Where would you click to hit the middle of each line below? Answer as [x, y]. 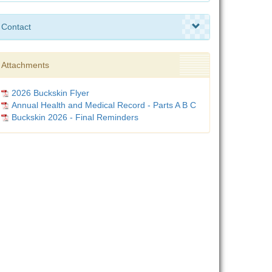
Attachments [25, 65]
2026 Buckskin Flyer [50, 93]
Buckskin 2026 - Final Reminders [75, 117]
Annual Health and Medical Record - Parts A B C [104, 105]
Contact [16, 27]
